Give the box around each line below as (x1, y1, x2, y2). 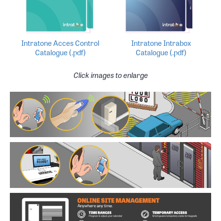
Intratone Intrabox (131, 37, 191, 48)
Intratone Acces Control (21, 37, 99, 48)
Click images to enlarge (73, 69, 148, 80)
